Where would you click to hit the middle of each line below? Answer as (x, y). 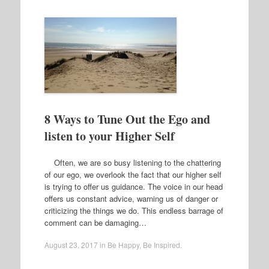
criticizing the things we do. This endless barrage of (134, 210)
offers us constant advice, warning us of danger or (131, 198)
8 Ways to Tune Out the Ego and (127, 119)
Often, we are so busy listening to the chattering (132, 162)
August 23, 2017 (71, 245)
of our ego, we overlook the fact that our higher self (133, 174)
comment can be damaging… (95, 222)
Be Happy (123, 245)
